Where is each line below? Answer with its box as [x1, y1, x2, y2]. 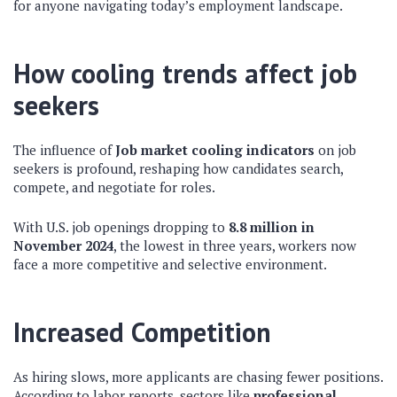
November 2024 [13, 237, 113, 254]
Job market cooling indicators [115, 141, 315, 159]
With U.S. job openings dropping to [13, 218, 229, 236]
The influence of [13, 141, 115, 159]
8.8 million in [229, 218, 315, 236]
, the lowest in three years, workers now [113, 237, 356, 254]
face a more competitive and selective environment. [13, 255, 327, 273]
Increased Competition [13, 315, 271, 349]
